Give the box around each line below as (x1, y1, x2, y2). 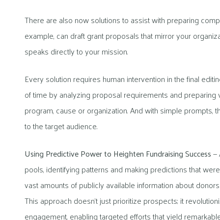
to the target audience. (25, 118, 98, 133)
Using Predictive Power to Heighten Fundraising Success (25, 146, 211, 161)
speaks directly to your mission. (25, 44, 128, 58)
